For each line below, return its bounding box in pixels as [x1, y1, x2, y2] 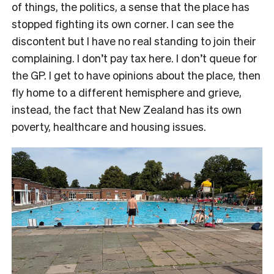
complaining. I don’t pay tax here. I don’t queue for [12, 50, 257, 65]
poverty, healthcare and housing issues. [12, 119, 209, 133]
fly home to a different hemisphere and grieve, [12, 84, 242, 99]
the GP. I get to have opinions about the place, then [12, 67, 261, 82]
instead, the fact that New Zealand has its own [12, 102, 242, 116]
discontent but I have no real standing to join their [12, 33, 256, 48]
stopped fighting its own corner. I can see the [12, 16, 234, 31]
